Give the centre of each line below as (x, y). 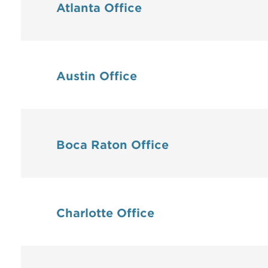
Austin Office (97, 77)
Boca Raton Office (112, 145)
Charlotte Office (105, 214)
